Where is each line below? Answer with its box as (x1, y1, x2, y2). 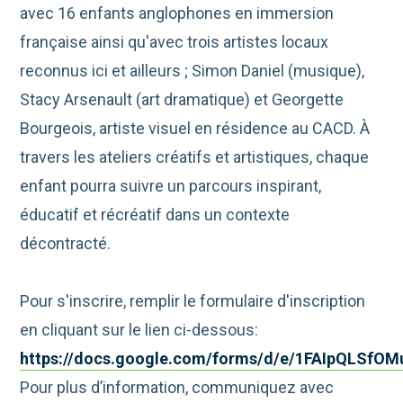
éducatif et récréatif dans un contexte (20, 205, 291, 225)
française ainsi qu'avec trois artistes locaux (20, 32, 329, 52)
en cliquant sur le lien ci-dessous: (20, 320, 266, 340)
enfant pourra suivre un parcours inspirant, (20, 176, 322, 196)
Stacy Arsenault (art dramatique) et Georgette (20, 90, 345, 110)
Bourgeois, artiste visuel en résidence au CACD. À (20, 119, 371, 139)
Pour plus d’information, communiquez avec (20, 378, 335, 398)
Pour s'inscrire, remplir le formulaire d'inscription (20, 291, 366, 311)
